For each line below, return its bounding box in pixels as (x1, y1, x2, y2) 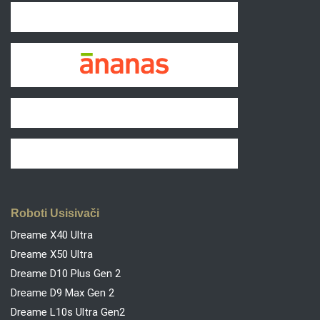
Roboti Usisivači (11, 206, 99, 219)
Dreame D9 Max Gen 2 (11, 286, 114, 299)
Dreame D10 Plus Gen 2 (11, 266, 121, 280)
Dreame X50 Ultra (11, 247, 93, 261)
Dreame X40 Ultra (11, 228, 93, 241)
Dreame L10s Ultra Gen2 (11, 305, 125, 319)
